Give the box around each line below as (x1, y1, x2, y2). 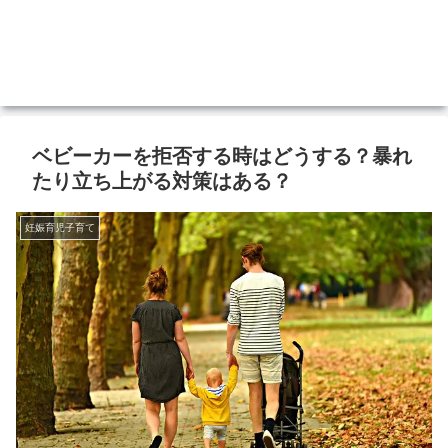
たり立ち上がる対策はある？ (32, 170, 292, 193)
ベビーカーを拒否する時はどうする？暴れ (32, 145, 412, 168)
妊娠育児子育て (25, 222, 95, 234)
